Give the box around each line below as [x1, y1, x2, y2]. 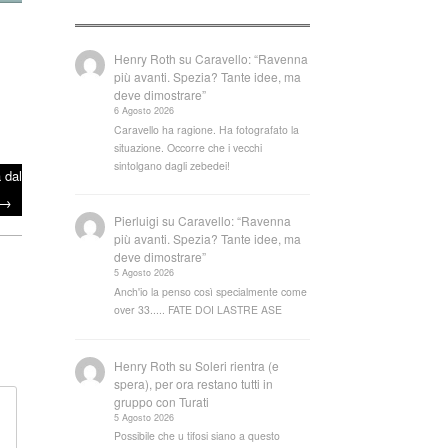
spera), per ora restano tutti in [114, 374, 274, 392]
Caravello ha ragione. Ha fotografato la [114, 121, 300, 137]
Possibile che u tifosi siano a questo [114, 428, 281, 444]
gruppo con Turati [114, 392, 210, 410]
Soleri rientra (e [195, 356, 280, 374]
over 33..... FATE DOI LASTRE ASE [114, 302, 283, 317]
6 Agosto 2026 [114, 103, 175, 117]
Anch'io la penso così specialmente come [114, 284, 308, 299]
